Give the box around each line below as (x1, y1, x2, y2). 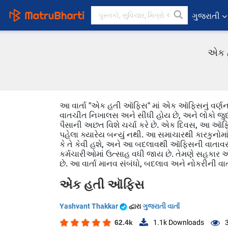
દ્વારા (129, 202, 142, 210)
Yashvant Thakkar (60, 202, 120, 210)
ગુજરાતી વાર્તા (142, 202, 180, 210)
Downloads (167, 218, 204, 227)
